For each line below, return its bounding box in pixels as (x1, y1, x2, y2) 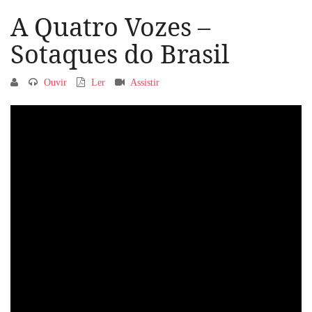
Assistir (130, 77, 162, 88)
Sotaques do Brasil (10, 37, 229, 72)
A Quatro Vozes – (10, 10, 210, 45)
